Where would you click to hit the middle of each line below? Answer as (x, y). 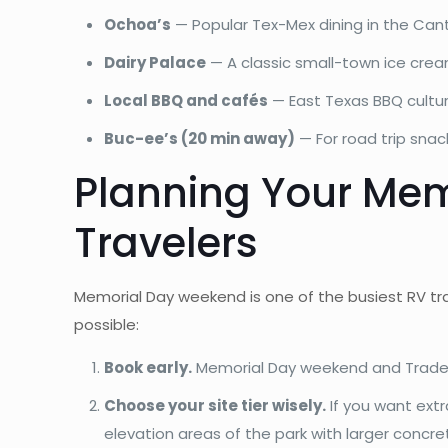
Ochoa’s (138, 24)
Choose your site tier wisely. (215, 405)
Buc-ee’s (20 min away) (200, 138)
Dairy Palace (155, 62)
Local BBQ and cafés (186, 100)
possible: (107, 324)
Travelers (166, 242)
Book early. (148, 367)
